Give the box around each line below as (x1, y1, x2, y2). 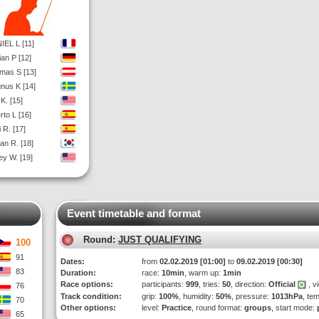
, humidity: (179, 292, 216, 300)
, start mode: (271, 303, 317, 312)
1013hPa (271, 292, 303, 300)
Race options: (61, 280, 113, 288)
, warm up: (184, 268, 223, 277)
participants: (142, 280, 186, 288)
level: (142, 303, 162, 312)
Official (268, 280, 296, 288)
